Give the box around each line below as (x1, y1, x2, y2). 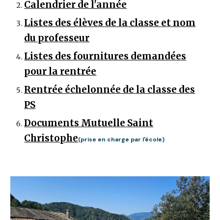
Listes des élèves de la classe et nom (24, 17, 196, 29)
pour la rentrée (24, 66, 97, 78)
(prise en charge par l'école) (78, 136, 165, 144)
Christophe (24, 133, 79, 144)
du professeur (24, 32, 90, 44)
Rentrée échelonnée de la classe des (24, 84, 195, 96)
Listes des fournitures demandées (24, 51, 187, 62)
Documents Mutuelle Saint (24, 117, 154, 129)
